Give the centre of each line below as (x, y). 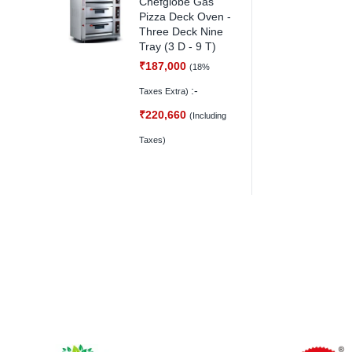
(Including (208, 115)
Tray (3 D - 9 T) (178, 46)
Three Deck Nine (181, 31)
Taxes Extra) (165, 91)
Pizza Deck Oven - (185, 16)
